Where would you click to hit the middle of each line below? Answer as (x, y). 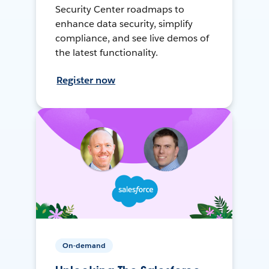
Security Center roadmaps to (120, 9)
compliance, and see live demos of (132, 38)
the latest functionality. (107, 52)
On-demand (84, 245)
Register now (86, 80)
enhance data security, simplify (124, 23)
